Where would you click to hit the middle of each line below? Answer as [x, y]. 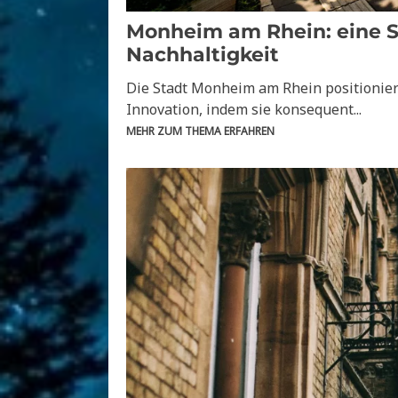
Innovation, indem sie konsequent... [244, 110]
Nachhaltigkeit [203, 55]
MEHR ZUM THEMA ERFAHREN [200, 131]
